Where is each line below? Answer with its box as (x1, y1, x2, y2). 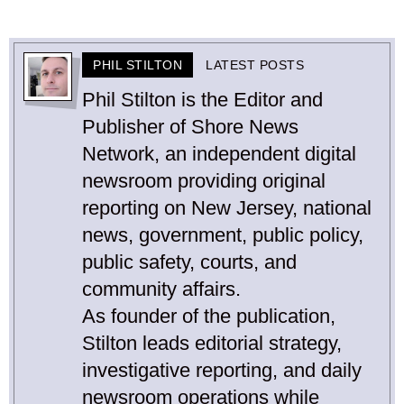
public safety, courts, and (82, 250, 297, 273)
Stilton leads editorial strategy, (82, 331, 342, 354)
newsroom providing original (82, 169, 326, 192)
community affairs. (82, 277, 241, 300)
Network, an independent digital (82, 142, 356, 165)
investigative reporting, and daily (82, 358, 362, 381)
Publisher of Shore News (82, 115, 298, 138)
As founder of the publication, (82, 304, 335, 327)
